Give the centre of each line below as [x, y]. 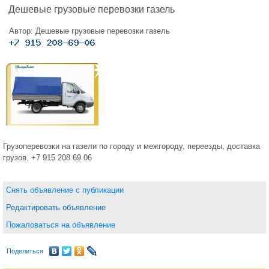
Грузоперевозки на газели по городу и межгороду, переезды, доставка [131, 146]
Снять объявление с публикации [65, 190]
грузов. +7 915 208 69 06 [47, 158]
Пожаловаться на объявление [61, 225]
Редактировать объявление [56, 207]
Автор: [22, 31]
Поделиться [25, 251]
